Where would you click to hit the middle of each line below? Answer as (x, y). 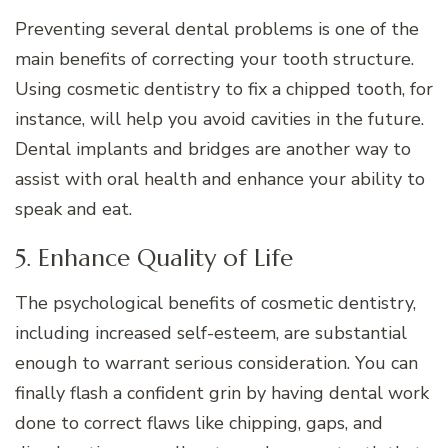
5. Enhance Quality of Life (154, 257)
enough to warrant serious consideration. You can (216, 362)
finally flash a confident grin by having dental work (222, 392)
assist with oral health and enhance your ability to (220, 178)
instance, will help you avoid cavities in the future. (219, 118)
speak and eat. (73, 208)
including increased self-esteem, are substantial (211, 332)
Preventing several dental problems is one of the (217, 28)
